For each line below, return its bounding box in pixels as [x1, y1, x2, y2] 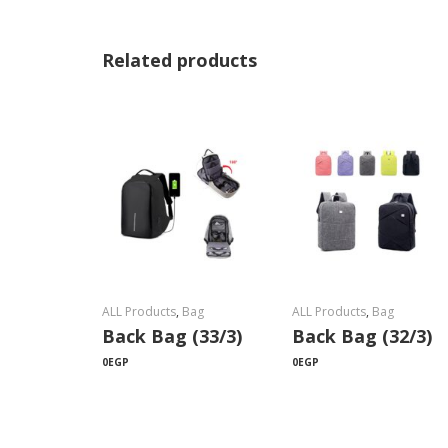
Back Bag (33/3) [102, 324, 242, 348]
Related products [102, 48, 257, 72]
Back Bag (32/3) [292, 324, 432, 348]
